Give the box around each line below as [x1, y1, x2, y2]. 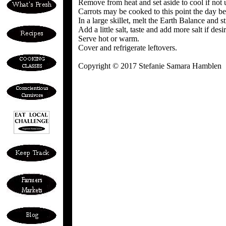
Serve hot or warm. [78, 34, 139, 43]
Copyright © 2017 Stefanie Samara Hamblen [78, 62, 221, 70]
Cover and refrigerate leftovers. [78, 43, 177, 52]
